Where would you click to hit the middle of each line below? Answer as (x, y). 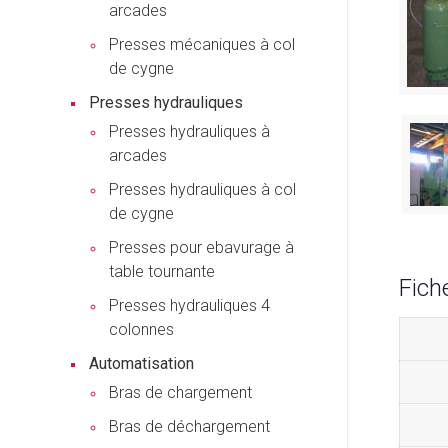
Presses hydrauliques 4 (189, 305)
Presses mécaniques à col (202, 44)
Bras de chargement (180, 392)
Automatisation (141, 363)
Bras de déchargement (189, 426)
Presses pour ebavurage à (201, 247)
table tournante (162, 271)
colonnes (141, 329)
